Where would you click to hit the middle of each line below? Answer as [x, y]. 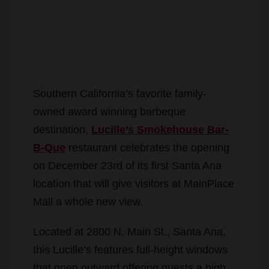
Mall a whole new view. [88, 201]
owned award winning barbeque [109, 111]
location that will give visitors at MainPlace [134, 183]
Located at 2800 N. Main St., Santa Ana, [129, 231]
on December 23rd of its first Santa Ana [127, 165]
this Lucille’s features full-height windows [130, 249]
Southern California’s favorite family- [120, 93]
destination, [62, 129]
